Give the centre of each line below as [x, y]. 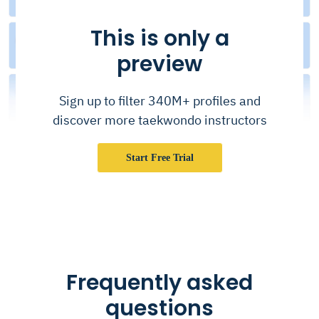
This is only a [159, 38]
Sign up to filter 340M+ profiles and [159, 100]
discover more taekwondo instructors [159, 120]
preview [159, 64]
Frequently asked [159, 282]
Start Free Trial [159, 157]
